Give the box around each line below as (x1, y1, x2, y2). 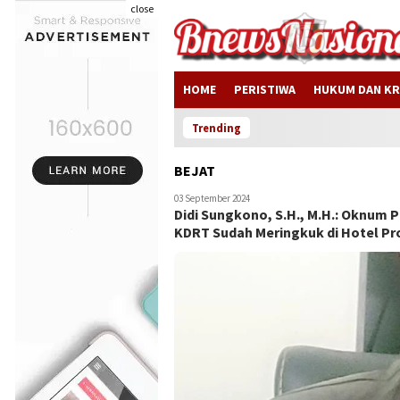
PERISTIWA (234, 81, 296, 97)
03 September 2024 (174, 192, 250, 204)
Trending (192, 121, 241, 135)
